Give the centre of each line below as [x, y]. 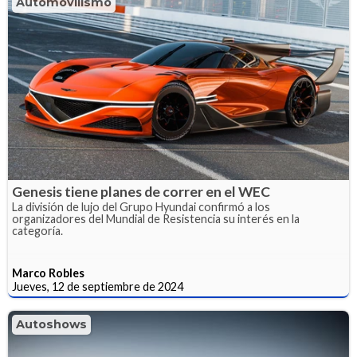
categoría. [37, 231]
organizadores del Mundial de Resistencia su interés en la [156, 219]
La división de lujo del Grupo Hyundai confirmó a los [141, 207]
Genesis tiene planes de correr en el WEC [141, 192]
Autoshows [51, 325]
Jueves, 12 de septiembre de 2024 [98, 287]
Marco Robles [48, 273]
